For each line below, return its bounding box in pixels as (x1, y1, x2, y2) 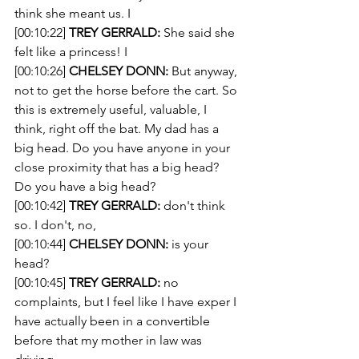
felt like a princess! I (14, 44, 127, 59)
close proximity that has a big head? (14, 159, 222, 175)
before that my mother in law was (14, 333, 205, 348)
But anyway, (168, 63, 240, 79)
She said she (160, 25, 238, 40)
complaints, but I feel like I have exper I (14, 294, 240, 309)
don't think (160, 198, 228, 213)
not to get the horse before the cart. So (14, 83, 240, 98)
